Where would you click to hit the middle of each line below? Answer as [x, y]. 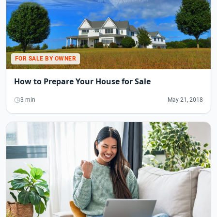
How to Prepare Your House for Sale [82, 82]
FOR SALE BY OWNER [46, 59]
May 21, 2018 [185, 100]
